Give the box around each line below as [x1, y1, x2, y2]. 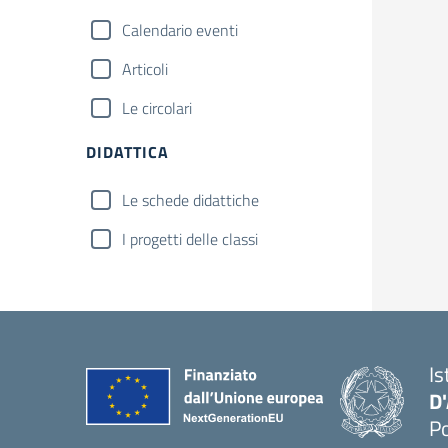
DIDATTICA [86, 140, 169, 164]
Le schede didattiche [122, 188, 259, 212]
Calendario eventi [122, 18, 238, 42]
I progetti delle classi [122, 227, 258, 251]
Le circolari [122, 96, 192, 120]
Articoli [122, 57, 168, 81]
